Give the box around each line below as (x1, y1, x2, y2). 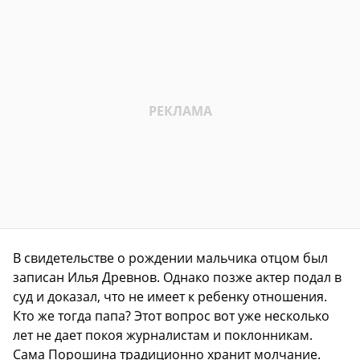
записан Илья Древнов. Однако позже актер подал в (13, 268, 342, 287)
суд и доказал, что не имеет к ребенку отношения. (13, 288, 327, 306)
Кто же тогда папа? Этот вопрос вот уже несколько (13, 307, 329, 325)
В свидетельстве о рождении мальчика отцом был (13, 249, 328, 268)
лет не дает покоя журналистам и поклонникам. (13, 326, 313, 345)
